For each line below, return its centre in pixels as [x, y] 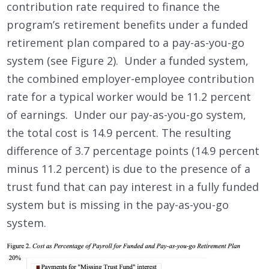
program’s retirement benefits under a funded [127, 25]
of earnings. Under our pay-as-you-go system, [126, 115]
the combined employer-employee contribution [130, 79]
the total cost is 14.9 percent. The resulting [119, 133]
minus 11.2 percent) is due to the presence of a [128, 169]
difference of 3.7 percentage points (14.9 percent [133, 151]
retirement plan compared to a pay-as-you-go [125, 43]
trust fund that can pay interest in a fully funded [133, 187]
